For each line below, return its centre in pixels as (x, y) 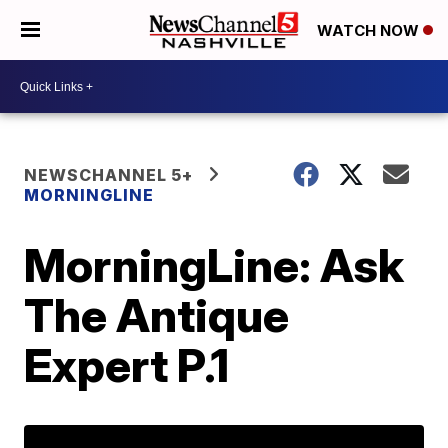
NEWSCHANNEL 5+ (109, 175)
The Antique (157, 315)
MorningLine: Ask (214, 265)
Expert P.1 (127, 365)
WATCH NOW (370, 31)
